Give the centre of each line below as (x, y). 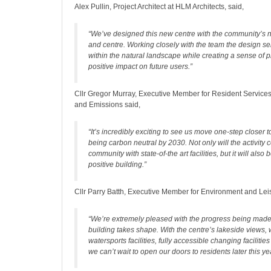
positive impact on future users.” (140, 67)
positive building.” (117, 165)
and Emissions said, (107, 105)
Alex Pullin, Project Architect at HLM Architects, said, (159, 7)
